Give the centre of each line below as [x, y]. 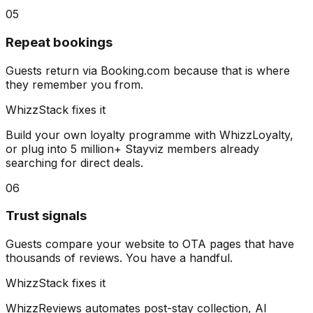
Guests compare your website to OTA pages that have [150, 244]
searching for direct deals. [74, 162]
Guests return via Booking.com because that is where [148, 70]
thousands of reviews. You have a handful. [119, 258]
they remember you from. [74, 84]
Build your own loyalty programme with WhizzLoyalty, [150, 134]
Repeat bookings [59, 42]
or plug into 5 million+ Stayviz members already [132, 148]
